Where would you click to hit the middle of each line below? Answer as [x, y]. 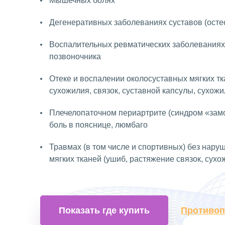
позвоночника [75, 57]
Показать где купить [104, 210]
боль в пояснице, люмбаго [98, 125]
